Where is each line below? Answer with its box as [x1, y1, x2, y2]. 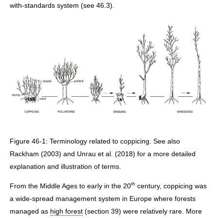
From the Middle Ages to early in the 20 [10, 182, 131, 190]
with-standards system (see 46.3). [10, 1, 114, 9]
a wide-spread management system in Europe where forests [10, 195, 196, 203]
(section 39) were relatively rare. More [83, 207, 202, 216]
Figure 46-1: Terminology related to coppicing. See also [10, 137, 180, 145]
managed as [10, 207, 50, 216]
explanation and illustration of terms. [10, 162, 121, 170]
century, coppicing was [135, 182, 207, 190]
